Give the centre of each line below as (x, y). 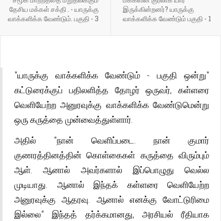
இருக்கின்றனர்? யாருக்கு (158, 9)
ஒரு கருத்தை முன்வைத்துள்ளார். (74, 119)
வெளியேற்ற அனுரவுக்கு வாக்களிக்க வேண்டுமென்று (112, 105)
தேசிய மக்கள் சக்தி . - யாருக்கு (54, 9)
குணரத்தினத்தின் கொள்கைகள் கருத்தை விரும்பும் (112, 155)
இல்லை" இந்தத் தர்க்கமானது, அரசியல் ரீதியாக (112, 214)
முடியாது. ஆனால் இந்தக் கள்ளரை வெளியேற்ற (112, 184)
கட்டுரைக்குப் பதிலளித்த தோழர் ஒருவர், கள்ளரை (112, 90)
